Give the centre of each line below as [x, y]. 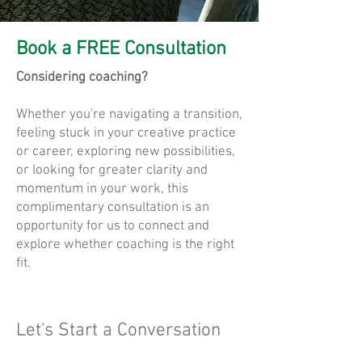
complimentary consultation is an [113, 208]
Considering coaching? [82, 78]
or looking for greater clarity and [112, 170]
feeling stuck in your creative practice [126, 133]
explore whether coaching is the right [125, 245]
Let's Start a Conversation [118, 330]
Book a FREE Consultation [121, 49]
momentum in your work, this [102, 189]
